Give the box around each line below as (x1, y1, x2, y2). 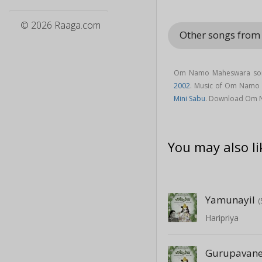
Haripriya (205, 212, 239, 223)
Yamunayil (205, 192, 256, 206)
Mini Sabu (174, 93, 206, 104)
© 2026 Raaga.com (20, 19, 101, 32)
